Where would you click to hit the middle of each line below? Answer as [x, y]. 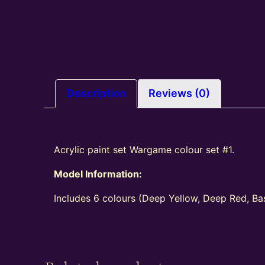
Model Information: [98, 174]
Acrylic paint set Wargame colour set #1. [144, 150]
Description [96, 93]
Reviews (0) [180, 93]
